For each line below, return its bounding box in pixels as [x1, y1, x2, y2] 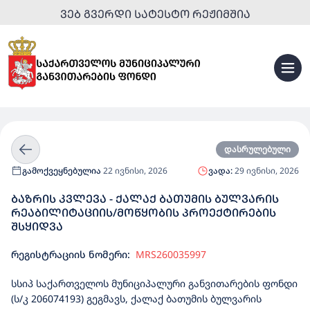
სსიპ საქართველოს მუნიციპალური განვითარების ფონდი [11, 277, 298, 290]
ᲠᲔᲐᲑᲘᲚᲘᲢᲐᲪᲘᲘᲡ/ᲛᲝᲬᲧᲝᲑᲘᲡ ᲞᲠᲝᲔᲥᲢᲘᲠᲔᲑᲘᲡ [11, 205, 276, 220]
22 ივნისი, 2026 [101, 165, 167, 176]
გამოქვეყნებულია [22, 165, 101, 176]
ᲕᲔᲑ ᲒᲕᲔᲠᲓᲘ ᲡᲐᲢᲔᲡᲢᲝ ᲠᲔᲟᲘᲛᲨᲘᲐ [60, 6, 250, 21]
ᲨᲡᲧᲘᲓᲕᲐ [11, 219, 63, 234]
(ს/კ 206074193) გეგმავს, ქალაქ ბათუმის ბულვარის [11, 292, 262, 305]
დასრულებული [224, 143, 291, 155]
